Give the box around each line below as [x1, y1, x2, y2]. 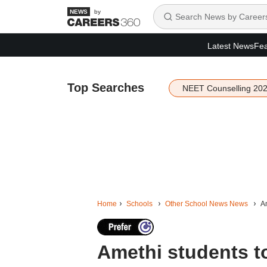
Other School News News [164, 200, 248, 208]
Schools [126, 200, 153, 208]
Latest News [207, 41, 254, 51]
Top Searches [67, 81, 144, 94]
